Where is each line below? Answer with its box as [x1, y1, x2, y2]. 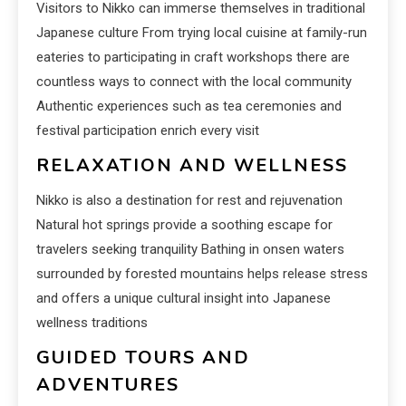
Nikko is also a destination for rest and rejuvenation [36, 191, 343, 208]
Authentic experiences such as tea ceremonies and [36, 97, 342, 114]
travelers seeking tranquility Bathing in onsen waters [36, 240, 344, 257]
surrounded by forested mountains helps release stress [36, 265, 368, 282]
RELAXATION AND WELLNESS [36, 152, 348, 178]
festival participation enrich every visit [36, 121, 259, 139]
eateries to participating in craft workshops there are [36, 48, 350, 65]
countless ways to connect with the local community [36, 72, 352, 90]
